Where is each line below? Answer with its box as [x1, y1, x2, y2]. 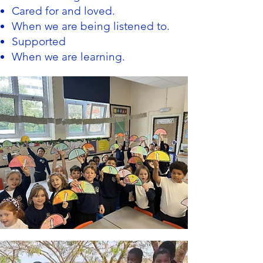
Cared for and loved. [12, 4, 115, 18]
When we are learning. [12, 50, 134, 63]
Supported [12, 35, 66, 48]
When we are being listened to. [12, 19, 170, 33]
